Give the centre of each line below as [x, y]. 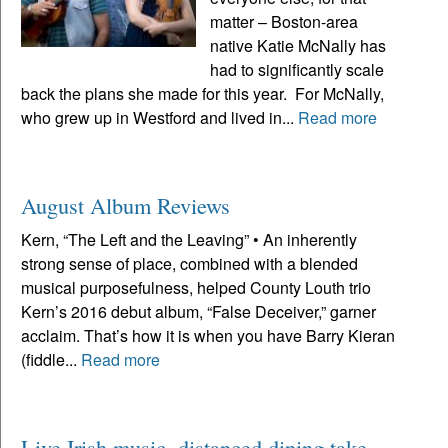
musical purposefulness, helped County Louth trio [196, 287]
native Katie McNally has [298, 45]
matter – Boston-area [284, 21]
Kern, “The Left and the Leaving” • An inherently [189, 239]
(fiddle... [51, 359]
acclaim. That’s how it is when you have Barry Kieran [208, 335]
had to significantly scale [297, 69]
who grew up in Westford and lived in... [159, 117]
